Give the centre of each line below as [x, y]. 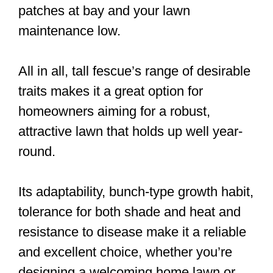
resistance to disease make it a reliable [132, 232]
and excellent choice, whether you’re [125, 252]
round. [37, 151]
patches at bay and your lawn [104, 10]
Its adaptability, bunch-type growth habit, [136, 191]
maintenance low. [69, 30]
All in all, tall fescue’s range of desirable [134, 71]
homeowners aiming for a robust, [114, 111]
